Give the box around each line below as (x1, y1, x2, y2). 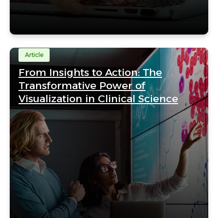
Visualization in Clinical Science (18, 92, 178, 105)
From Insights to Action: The (18, 66, 162, 78)
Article (25, 51, 43, 58)
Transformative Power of (18, 79, 145, 91)
